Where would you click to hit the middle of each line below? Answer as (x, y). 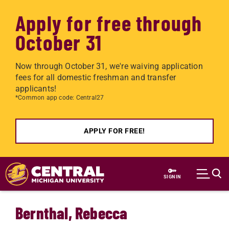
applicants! (36, 89)
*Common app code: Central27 (60, 98)
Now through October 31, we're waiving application (109, 66)
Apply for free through (109, 22)
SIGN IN (172, 177)
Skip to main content (54, 163)
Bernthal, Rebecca (72, 213)
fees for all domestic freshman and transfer (96, 77)
